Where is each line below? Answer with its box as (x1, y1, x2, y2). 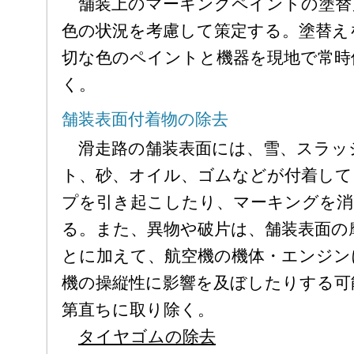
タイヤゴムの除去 (78, 327, 216, 346)
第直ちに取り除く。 (62, 300, 214, 319)
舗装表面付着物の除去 (62, 110, 228, 129)
